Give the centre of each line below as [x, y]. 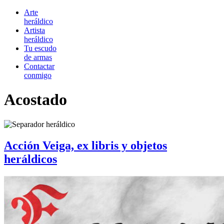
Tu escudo [40, 48]
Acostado [35, 100]
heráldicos [30, 159]
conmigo [38, 75]
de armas [38, 57]
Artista [34, 30]
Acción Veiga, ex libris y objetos [85, 145]
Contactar [39, 66]
